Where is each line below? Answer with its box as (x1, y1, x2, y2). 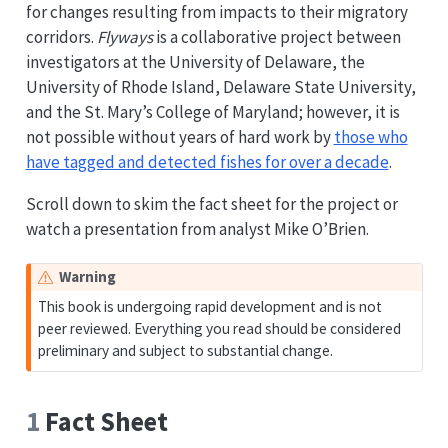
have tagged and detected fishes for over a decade (25, 151, 389, 174)
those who (333, 126, 408, 149)
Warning (58, 267, 116, 287)
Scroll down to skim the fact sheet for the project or (25, 193, 398, 216)
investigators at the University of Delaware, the (25, 51, 365, 74)
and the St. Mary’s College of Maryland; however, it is (25, 101, 400, 124)
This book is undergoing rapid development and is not (38, 297, 383, 317)
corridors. (25, 26, 97, 49)
